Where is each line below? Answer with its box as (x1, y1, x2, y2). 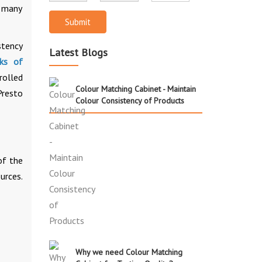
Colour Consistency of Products (75, 95, 184, 106)
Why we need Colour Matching (75, 246, 182, 257)
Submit (64, 16, 91, 27)
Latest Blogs (49, 45, 108, 59)
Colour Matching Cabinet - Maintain (75, 83, 196, 94)
